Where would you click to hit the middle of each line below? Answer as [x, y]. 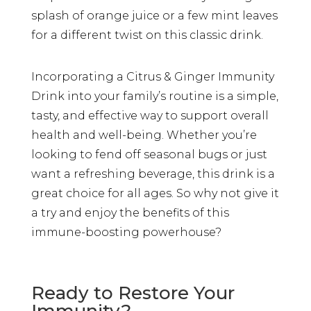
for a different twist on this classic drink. [147, 35]
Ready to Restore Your [133, 293]
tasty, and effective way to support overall [150, 115]
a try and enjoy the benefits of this [130, 212]
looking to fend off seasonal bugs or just [149, 154]
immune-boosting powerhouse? [126, 232]
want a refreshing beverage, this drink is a [153, 174]
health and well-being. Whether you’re [144, 135]
